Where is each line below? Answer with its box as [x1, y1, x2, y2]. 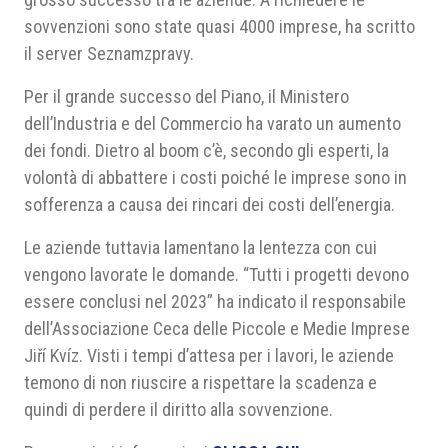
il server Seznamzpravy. [24, 43, 194, 64]
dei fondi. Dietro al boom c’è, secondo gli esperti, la [24, 140, 389, 161]
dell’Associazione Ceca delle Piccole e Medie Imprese [24, 318, 410, 339]
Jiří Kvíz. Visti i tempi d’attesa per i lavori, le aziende [24, 345, 394, 366]
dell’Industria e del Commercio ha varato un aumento [24, 113, 401, 134]
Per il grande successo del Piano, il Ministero [24, 86, 349, 107]
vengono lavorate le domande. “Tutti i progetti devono [24, 264, 409, 285]
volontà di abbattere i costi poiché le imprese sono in [24, 167, 407, 188]
